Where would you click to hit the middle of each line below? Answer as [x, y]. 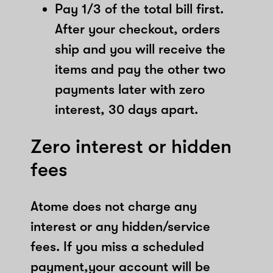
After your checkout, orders [137, 29]
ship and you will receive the [140, 49]
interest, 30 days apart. [126, 109]
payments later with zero [130, 89]
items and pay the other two [140, 69]
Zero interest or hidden [131, 146]
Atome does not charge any [114, 206]
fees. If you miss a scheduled [117, 246]
